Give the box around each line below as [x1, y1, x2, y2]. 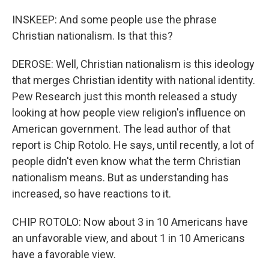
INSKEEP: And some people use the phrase [12, 13, 217, 26]
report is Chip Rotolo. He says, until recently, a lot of [12, 139, 255, 151]
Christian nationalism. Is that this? [12, 29, 173, 42]
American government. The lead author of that [12, 122, 231, 135]
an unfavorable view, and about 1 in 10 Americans [12, 232, 245, 244]
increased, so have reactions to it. [12, 187, 171, 200]
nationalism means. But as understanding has [12, 171, 229, 184]
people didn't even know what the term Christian [12, 155, 241, 168]
